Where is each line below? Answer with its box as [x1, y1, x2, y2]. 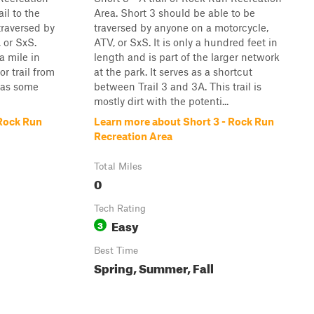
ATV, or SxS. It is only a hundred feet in [94, 36, 278, 48]
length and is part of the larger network [94, 50, 280, 63]
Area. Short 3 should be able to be [94, 6, 255, 19]
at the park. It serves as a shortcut [94, 65, 252, 78]
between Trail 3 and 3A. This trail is [94, 80, 261, 93]
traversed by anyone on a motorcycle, [94, 21, 268, 34]
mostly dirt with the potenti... [94, 95, 228, 107]
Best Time [94, 245, 138, 256]
